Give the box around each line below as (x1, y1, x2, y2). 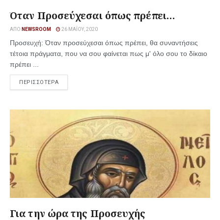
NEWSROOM (22, 27, 51, 32)
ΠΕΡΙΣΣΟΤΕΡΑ (19, 79, 59, 85)
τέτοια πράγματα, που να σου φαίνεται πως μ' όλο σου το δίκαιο (10, 50, 207, 57)
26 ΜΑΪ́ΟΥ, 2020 (60, 27, 98, 32)
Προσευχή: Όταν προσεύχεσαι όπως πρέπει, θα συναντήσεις (10, 39, 198, 47)
